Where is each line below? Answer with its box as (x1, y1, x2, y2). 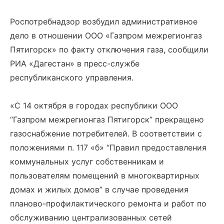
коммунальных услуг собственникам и (10, 156, 164, 166)
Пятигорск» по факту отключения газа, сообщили (10, 44, 208, 54)
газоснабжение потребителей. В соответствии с (10, 128, 202, 138)
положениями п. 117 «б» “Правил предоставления (10, 142, 206, 152)
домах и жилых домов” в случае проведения (10, 184, 188, 194)
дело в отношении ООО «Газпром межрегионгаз (10, 30, 202, 40)
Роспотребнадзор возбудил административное (10, 16, 197, 26)
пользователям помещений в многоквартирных (10, 170, 199, 180)
